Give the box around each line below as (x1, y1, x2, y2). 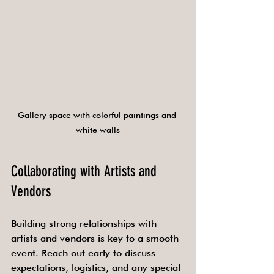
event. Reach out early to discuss (11, 246, 158, 259)
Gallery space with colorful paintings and (17, 109, 179, 120)
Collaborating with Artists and (11, 162, 160, 180)
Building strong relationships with (11, 217, 160, 229)
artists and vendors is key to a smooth (11, 232, 182, 244)
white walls (76, 124, 120, 135)
